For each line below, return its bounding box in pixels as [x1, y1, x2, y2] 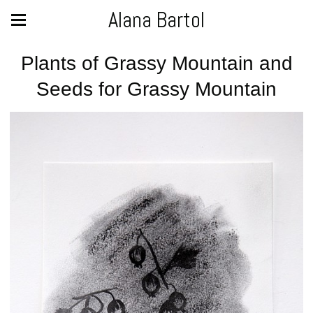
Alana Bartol [108, 6, 205, 34]
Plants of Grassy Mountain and [20, 52, 293, 74]
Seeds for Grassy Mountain [36, 78, 277, 100]
